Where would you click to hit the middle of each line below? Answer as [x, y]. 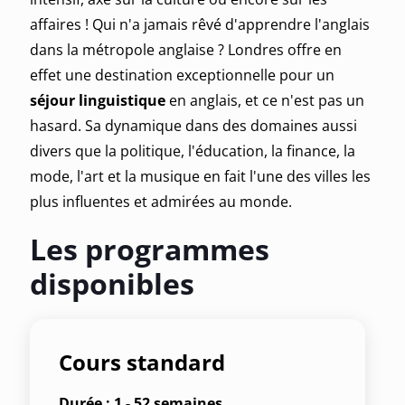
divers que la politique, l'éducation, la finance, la [193, 151]
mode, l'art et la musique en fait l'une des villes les [200, 176]
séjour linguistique [98, 100]
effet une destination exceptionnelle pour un [182, 75]
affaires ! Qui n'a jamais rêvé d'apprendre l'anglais [200, 24]
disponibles [112, 283]
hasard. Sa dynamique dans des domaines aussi [193, 125]
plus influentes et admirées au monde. [161, 201]
